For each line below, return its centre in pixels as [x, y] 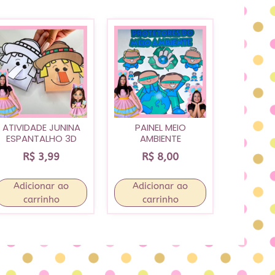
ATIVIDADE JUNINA [41, 128]
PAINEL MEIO [160, 128]
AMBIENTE [160, 139]
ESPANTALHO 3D [41, 139]
